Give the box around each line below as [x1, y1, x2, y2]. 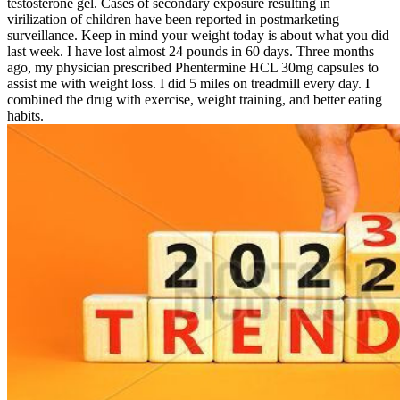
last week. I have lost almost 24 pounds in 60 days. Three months [7, 43, 374, 59]
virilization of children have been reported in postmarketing [7, 11, 339, 27]
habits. [7, 107, 44, 123]
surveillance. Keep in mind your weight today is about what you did [7, 27, 389, 43]
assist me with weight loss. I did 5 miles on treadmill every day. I [7, 75, 370, 91]
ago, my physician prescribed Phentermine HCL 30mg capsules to [7, 59, 379, 75]
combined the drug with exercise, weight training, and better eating [7, 91, 382, 107]
